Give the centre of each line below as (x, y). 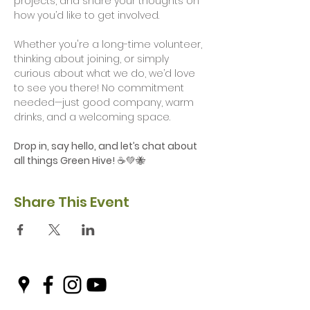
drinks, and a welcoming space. (92, 117)
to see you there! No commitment (100, 88)
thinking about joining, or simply (93, 59)
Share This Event (72, 202)
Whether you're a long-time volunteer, (109, 44)
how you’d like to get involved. (88, 15)
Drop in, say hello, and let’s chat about (107, 146)
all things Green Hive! (64, 161)
